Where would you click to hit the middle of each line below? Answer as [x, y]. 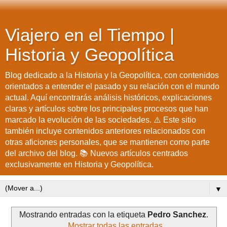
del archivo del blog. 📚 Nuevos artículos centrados [97, 153]
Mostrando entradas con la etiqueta [83, 214]
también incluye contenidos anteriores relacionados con [105, 131]
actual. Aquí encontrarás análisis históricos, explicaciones [108, 98]
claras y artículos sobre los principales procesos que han [107, 109]
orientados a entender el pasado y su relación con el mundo [112, 86]
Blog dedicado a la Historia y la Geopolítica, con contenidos [112, 75]
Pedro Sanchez [177, 214]
